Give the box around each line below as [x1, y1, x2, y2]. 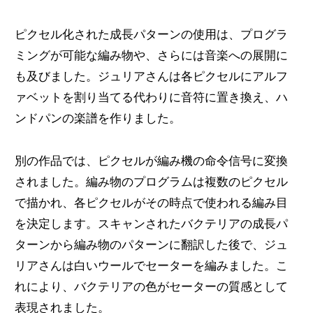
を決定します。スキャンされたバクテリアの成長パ [14, 217, 288, 231]
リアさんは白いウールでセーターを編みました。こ [14, 259, 288, 273]
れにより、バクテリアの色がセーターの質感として [14, 279, 288, 294]
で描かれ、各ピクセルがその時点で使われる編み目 [14, 196, 288, 210]
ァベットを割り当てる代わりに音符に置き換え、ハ [14, 89, 288, 104]
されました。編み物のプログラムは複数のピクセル [14, 175, 288, 189]
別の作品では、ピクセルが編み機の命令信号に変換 [14, 154, 288, 168]
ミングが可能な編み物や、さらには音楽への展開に [14, 48, 288, 62]
